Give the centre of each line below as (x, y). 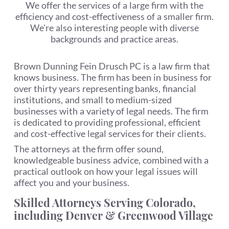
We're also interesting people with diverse (114, 27)
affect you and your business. (72, 183)
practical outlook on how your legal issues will (106, 171)
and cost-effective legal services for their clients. (110, 134)
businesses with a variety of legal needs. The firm (111, 111)
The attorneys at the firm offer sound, (89, 149)
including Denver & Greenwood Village (113, 215)
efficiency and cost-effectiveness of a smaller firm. (114, 16)
